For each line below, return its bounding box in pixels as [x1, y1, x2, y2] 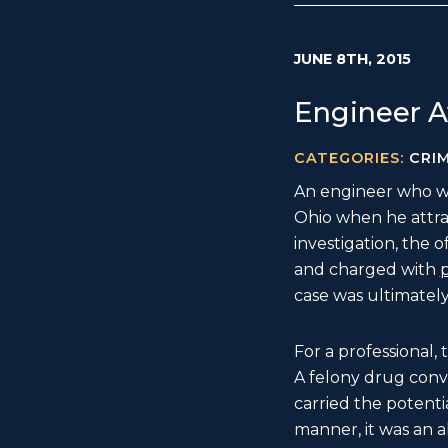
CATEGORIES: [293, 149, 409, 168]
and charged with [293, 260, 440, 280]
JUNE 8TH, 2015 [293, 50, 411, 69]
